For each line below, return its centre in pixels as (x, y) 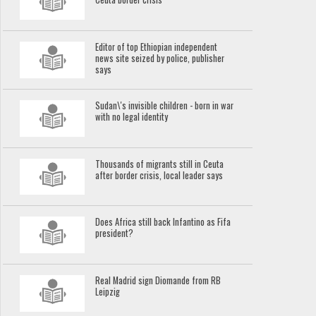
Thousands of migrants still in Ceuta (160, 164)
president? (115, 233)
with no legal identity (132, 116)
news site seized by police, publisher (160, 59)
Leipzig (108, 291)
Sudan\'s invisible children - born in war (165, 105)
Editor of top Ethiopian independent (157, 47)
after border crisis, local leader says (159, 175)
